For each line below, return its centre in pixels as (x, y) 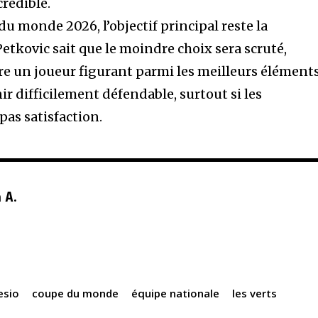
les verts (255, 293)
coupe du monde (76, 293)
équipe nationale (176, 293)
